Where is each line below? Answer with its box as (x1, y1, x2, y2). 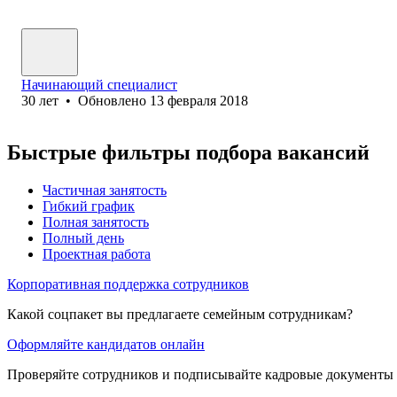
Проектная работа (43, 245, 151, 261)
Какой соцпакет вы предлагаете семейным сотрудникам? (7, 306, 353, 322)
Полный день (43, 230, 124, 245)
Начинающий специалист (21, 76, 177, 92)
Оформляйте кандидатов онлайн (7, 336, 205, 352)
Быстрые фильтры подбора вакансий (7, 140, 370, 164)
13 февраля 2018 (150, 92, 248, 108)
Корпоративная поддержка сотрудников (7, 276, 249, 292)
